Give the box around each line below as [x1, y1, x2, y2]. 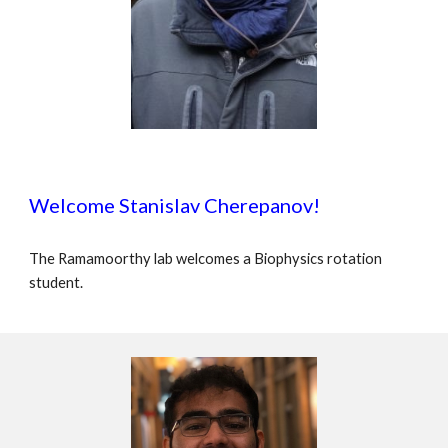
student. [29, 274, 84, 292]
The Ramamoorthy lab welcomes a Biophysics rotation [29, 250, 383, 268]
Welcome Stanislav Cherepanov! [29, 193, 321, 218]
